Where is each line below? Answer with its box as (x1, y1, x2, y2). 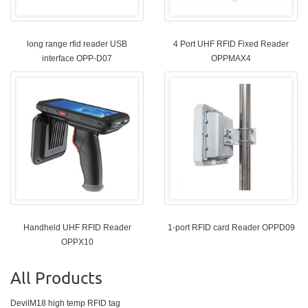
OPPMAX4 (211, 53, 251, 63)
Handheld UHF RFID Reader (23, 222, 131, 232)
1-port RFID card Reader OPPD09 (167, 222, 295, 232)
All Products (10, 267, 102, 287)
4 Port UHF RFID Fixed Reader (173, 38, 289, 49)
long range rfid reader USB (27, 38, 127, 49)
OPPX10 (60, 236, 93, 247)
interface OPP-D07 (42, 53, 112, 63)
